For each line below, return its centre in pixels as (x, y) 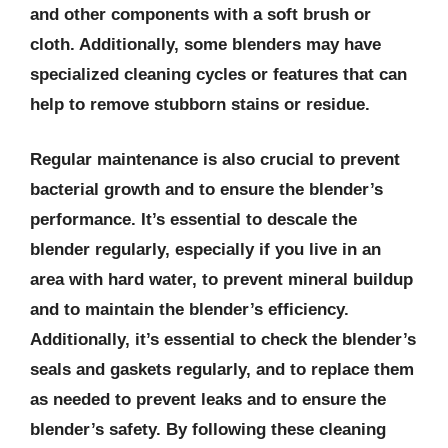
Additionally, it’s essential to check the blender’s (223, 339)
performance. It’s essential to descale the (193, 219)
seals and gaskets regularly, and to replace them (222, 369)
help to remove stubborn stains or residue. (200, 104)
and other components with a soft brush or (200, 14)
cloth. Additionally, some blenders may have (205, 44)
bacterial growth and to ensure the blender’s (206, 189)
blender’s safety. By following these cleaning (208, 429)
